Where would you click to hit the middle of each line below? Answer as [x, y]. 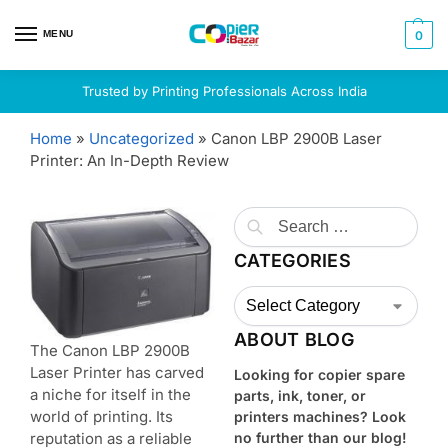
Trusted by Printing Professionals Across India [224, 91]
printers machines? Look [320, 417]
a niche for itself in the [110, 394]
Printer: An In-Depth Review [129, 160]
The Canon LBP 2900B [110, 350]
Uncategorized [141, 138]
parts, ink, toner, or [300, 396]
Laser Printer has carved [117, 372]
